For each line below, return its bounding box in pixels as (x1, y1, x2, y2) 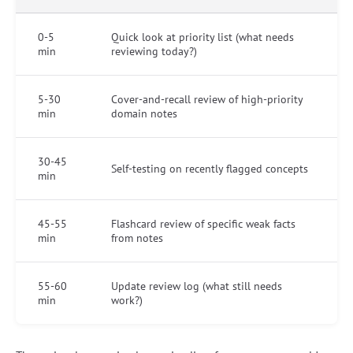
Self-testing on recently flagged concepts (111, 161, 308, 176)
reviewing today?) (111, 43, 197, 58)
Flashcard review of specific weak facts (111, 216, 295, 231)
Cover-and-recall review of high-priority (111, 91, 303, 106)
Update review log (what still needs (111, 278, 282, 293)
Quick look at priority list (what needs (111, 29, 294, 44)
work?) (111, 292, 143, 307)
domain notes (111, 106, 177, 121)
